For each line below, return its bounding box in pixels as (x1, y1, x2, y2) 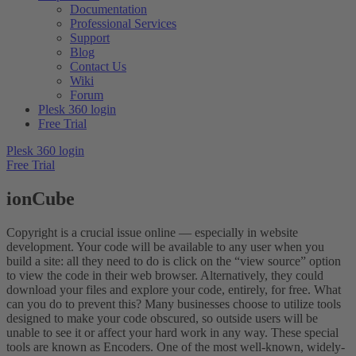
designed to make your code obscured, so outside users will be (6, 311, 318, 326)
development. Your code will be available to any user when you (6, 240, 324, 254)
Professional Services (70, 17, 176, 31)
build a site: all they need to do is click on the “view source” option (6, 254, 341, 269)
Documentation (70, 2, 147, 17)
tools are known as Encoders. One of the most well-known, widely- (6, 340, 345, 354)
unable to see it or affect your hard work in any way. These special (6, 326, 339, 340)
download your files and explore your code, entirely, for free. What (6, 283, 341, 297)
